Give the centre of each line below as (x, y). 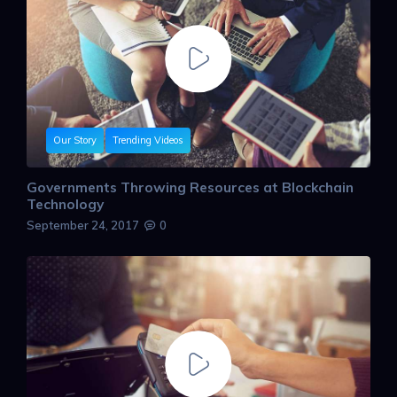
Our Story (75, 140)
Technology (65, 203)
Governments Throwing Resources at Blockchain (190, 187)
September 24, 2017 (83, 225)
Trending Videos (148, 140)
